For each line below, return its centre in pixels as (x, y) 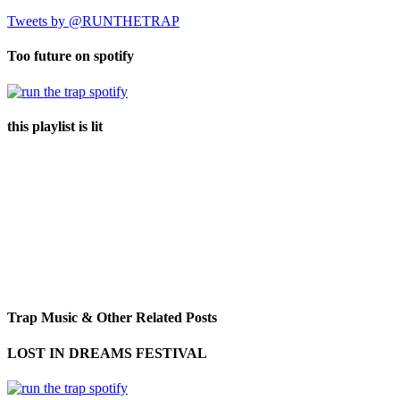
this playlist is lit (55, 126)
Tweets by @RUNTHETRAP (93, 21)
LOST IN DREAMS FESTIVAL (107, 353)
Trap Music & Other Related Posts (112, 318)
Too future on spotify (71, 56)
